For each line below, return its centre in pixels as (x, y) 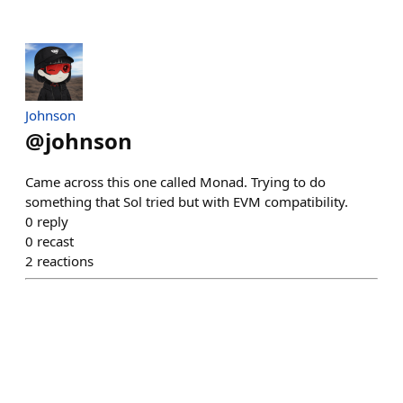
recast (55, 241)
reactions (65, 261)
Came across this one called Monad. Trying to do (175, 182)
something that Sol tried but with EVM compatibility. (187, 201)
